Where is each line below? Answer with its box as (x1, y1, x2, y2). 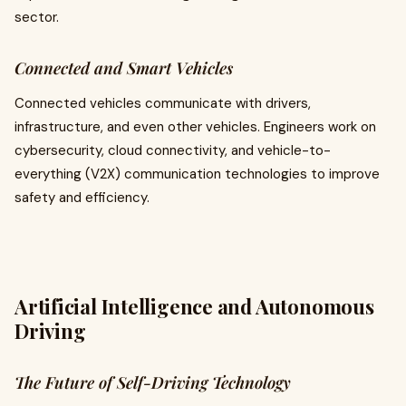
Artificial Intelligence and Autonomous (14, 293, 374, 320)
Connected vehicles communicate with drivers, (14, 94, 311, 112)
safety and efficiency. (14, 188, 150, 207)
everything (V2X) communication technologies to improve (14, 165, 380, 183)
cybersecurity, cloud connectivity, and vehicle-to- (14, 141, 331, 159)
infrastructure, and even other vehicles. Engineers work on (14, 118, 376, 136)
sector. (14, 8, 59, 26)
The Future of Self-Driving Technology (14, 372, 291, 393)
